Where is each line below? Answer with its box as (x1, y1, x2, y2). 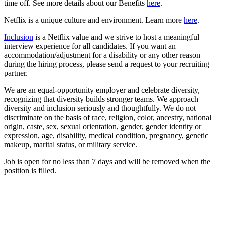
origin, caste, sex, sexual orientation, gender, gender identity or (4, 122, 201, 131)
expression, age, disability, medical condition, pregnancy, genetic (4, 131, 208, 140)
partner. (4, 68, 28, 77)
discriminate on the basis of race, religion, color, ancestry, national (4, 113, 211, 122)
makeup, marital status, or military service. (4, 140, 137, 149)
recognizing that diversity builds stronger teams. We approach (4, 94, 198, 103)
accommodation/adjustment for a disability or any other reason (4, 50, 200, 59)
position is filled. (4, 166, 56, 175)
